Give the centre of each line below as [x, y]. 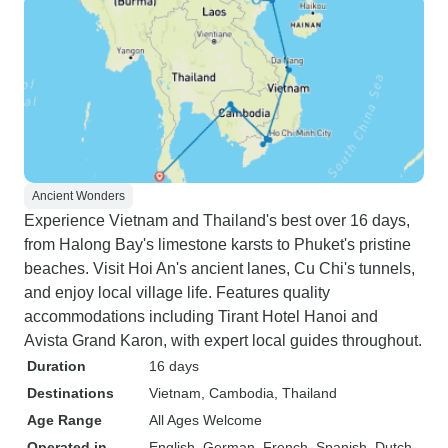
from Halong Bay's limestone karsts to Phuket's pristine [217, 244]
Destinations [70, 393]
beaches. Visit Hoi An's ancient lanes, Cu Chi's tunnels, [219, 268]
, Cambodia [237, 393]
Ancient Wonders [78, 196]
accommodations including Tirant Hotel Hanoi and [201, 316]
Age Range [64, 420]
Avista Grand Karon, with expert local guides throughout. [223, 340]
